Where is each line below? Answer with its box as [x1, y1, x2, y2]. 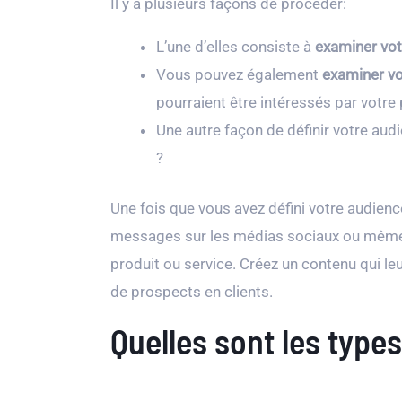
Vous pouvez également [156, 65, 322, 83]
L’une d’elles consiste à [156, 37, 315, 56]
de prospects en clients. [110, 283, 273, 301]
